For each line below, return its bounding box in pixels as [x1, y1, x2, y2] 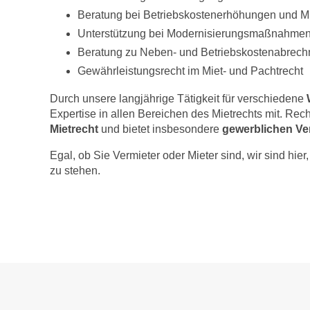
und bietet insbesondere [101, 123, 222, 135]
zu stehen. [50, 165, 100, 176]
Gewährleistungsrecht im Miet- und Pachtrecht [77, 65, 303, 77]
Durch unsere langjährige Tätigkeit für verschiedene [50, 93, 307, 104]
